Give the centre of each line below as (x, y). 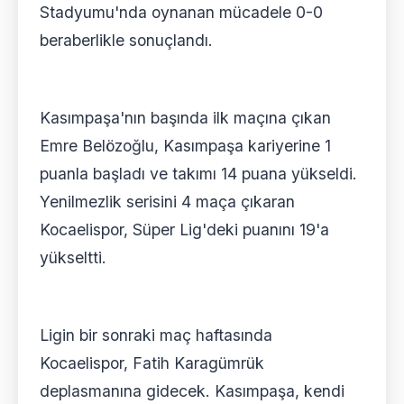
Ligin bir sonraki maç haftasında (156, 335)
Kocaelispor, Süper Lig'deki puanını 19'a (184, 229)
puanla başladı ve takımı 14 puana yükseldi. (198, 173)
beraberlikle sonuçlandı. (126, 40)
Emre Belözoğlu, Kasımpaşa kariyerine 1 (185, 145)
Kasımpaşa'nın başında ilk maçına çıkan (185, 117)
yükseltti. (73, 257)
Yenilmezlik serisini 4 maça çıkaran (167, 201)
